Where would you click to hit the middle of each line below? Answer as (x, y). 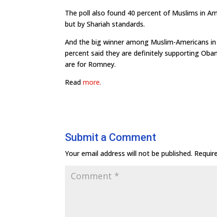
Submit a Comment (111, 137)
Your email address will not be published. (129, 153)
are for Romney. (91, 64)
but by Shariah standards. (105, 24)
